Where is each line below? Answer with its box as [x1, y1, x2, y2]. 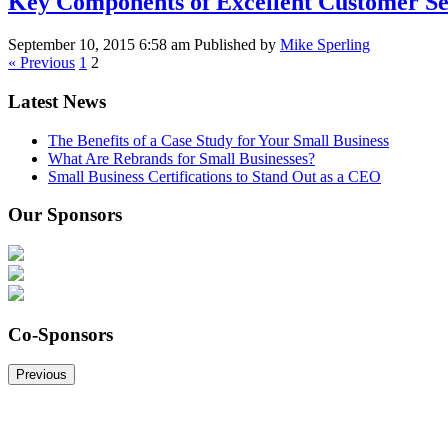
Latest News [8, 90, 106, 112]
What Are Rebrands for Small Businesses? [48, 149, 315, 167]
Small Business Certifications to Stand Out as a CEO [48, 167, 381, 185]
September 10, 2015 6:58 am [8, 36, 190, 54]
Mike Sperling [280, 36, 370, 54]
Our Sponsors [8, 204, 122, 226]
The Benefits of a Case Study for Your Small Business [48, 131, 389, 149]
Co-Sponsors [8, 323, 113, 345]
